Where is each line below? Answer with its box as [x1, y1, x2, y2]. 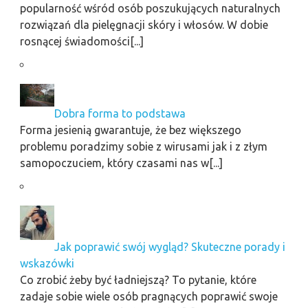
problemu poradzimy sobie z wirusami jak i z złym [19, 140, 267, 153]
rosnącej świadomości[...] [19, 35, 144, 48]
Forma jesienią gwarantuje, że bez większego [19, 124, 241, 137]
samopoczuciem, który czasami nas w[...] [19, 157, 223, 170]
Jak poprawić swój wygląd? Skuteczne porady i [54, 241, 285, 254]
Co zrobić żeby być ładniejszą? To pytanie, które [19, 274, 256, 287]
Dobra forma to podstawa [54, 107, 186, 120]
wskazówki [19, 257, 74, 270]
